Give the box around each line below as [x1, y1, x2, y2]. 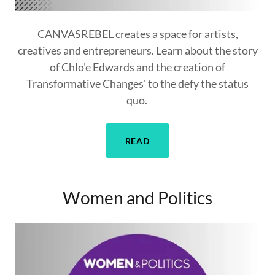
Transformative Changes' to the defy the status [26, 77, 249, 90]
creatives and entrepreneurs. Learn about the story [17, 44, 258, 57]
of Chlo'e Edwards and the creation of [50, 60, 225, 74]
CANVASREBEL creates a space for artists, [37, 27, 238, 41]
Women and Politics [63, 187, 212, 208]
